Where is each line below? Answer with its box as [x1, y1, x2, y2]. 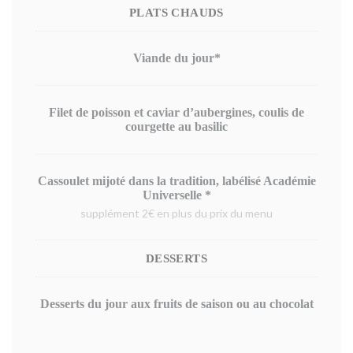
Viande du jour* [132, 51, 221, 65]
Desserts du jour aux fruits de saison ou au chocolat [39, 297, 314, 310]
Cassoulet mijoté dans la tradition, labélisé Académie [37, 174, 316, 188]
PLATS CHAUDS [129, 6, 224, 19]
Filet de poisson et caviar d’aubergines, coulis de [49, 106, 304, 119]
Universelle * [142, 188, 211, 202]
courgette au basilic [125, 120, 228, 133]
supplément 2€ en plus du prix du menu [80, 206, 273, 220]
